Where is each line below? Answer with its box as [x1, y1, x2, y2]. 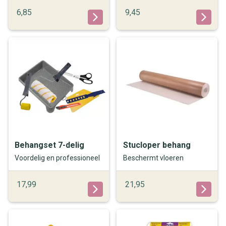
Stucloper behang [123, 140, 191, 150]
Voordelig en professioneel [15, 154, 100, 162]
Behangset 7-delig [15, 140, 85, 150]
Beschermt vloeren [123, 154, 184, 162]
